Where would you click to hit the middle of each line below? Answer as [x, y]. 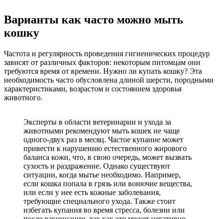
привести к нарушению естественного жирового [105, 148]
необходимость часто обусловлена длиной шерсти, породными [109, 80]
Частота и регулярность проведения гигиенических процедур [107, 53]
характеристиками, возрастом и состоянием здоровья [93, 88]
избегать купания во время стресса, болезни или [104, 210]
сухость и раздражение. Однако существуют [97, 166]
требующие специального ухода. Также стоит [99, 201]
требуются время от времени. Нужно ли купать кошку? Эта [103, 71]
